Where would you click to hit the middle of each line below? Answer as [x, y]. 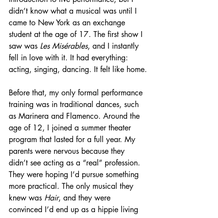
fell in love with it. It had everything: [70, 58]
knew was [27, 198]
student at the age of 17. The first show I [77, 35]
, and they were [86, 198]
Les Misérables [64, 46]
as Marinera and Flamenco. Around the [75, 116]
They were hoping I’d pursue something [75, 175]
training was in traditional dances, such [75, 105]
